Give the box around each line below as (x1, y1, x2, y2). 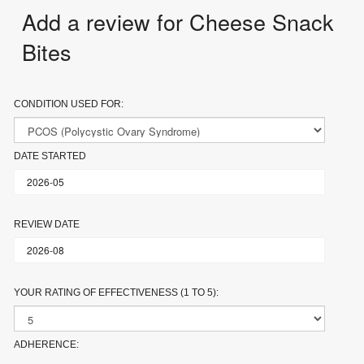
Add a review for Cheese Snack (22, 5, 335, 37)
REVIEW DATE (14, 218, 80, 230)
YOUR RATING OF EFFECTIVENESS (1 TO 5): (14, 286, 219, 298)
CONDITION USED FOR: (14, 97, 124, 110)
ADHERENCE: (14, 338, 80, 350)
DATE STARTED (14, 149, 87, 162)
